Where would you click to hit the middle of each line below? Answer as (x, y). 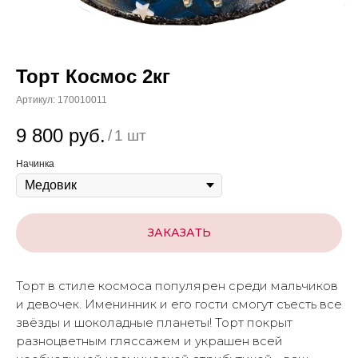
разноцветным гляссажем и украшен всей (149, 341)
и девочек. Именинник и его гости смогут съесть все (179, 304)
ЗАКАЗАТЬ (179, 232)
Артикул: (37, 100)
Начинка (35, 163)
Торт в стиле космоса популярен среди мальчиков (177, 286)
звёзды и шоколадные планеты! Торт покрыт (154, 323)
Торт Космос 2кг (93, 76)
